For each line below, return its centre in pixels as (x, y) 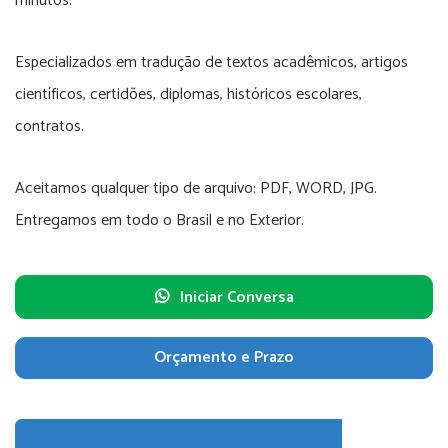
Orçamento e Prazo (224, 357)
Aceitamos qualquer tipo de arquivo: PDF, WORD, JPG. (196, 188)
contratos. (49, 126)
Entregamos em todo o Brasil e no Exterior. (159, 220)
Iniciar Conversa (236, 297)
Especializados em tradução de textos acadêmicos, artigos (211, 62)
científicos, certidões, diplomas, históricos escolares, (188, 94)
